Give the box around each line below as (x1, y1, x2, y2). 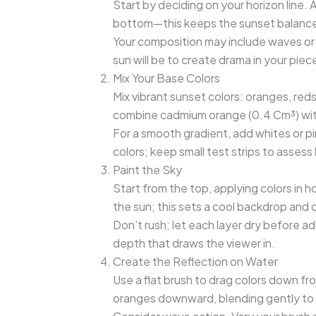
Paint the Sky (113, 162, 182, 177)
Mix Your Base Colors (113, 70, 220, 85)
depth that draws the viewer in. (113, 235, 275, 250)
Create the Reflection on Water (113, 253, 278, 269)
